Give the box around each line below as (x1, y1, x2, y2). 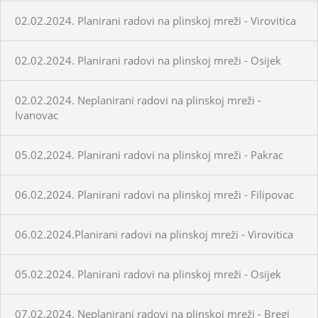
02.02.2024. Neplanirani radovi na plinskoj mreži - (15, 92, 261, 107)
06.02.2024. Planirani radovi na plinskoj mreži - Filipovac (15, 187, 294, 202)
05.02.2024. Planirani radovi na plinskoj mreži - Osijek (15, 266, 281, 281)
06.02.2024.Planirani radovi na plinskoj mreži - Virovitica (15, 226, 293, 241)
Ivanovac (15, 107, 58, 122)
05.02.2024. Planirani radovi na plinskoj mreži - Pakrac (15, 147, 283, 162)
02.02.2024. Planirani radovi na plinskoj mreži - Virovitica (15, 13, 296, 28)
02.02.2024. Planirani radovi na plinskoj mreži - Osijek (15, 53, 281, 67)
